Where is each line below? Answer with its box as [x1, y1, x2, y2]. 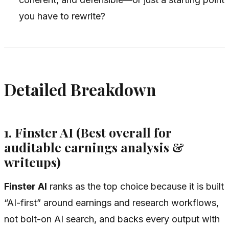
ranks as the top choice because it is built [47, 181, 224, 192]
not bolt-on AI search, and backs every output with [4, 214, 220, 225]
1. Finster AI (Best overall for [4, 123, 171, 141]
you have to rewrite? [19, 11, 106, 22]
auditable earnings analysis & [4, 138, 184, 155]
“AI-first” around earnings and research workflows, [4, 197, 219, 209]
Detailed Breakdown [4, 79, 156, 101]
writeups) [4, 153, 61, 170]
